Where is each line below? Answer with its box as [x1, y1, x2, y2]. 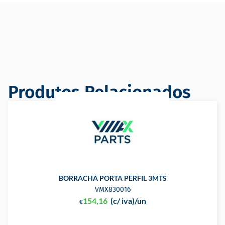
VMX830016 [94, 185, 131, 194]
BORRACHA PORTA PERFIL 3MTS [58, 174, 167, 183]
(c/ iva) [110, 196, 135, 206]
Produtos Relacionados [8, 81, 191, 103]
